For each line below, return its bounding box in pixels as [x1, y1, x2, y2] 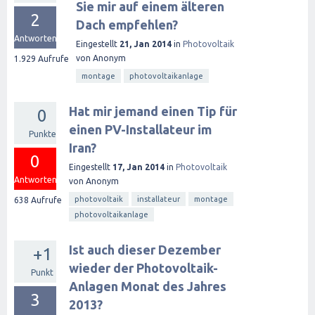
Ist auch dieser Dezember [69, 243, 221, 257]
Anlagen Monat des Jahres [69, 279, 226, 293]
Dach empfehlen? [76, 18, 178, 32]
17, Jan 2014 [112, 162, 165, 172]
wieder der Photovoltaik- [69, 261, 218, 275]
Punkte [28, 129, 56, 139]
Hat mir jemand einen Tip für [69, 104, 237, 118]
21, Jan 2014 [120, 39, 172, 49]
